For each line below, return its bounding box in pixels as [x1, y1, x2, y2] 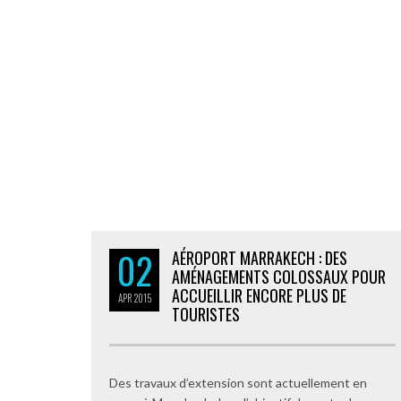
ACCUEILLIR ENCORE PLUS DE [172, 284, 346, 307]
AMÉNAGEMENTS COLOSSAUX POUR [172, 265, 386, 288]
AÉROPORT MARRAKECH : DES [172, 246, 347, 269]
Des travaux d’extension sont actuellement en [109, 375, 367, 390]
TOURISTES [172, 303, 240, 326]
